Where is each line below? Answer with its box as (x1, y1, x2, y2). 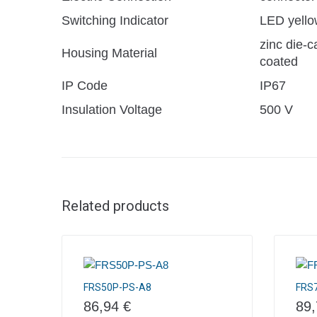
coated (260, 54, 298, 69)
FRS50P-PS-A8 (83, 282, 151, 293)
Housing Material (62, 46, 157, 60)
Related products (62, 197, 169, 214)
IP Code (62, 79, 108, 93)
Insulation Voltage (62, 103, 162, 117)
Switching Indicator (62, 13, 168, 28)
